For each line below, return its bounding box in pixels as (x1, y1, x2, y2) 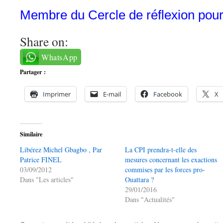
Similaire (20, 130, 42, 138)
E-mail (103, 90, 121, 99)
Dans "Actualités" (125, 195, 175, 204)
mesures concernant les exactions (125, 155, 218, 164)
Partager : (20, 68, 46, 76)
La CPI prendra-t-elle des (125, 145, 197, 154)
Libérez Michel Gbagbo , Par (20, 145, 102, 154)
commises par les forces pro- (125, 165, 206, 174)
